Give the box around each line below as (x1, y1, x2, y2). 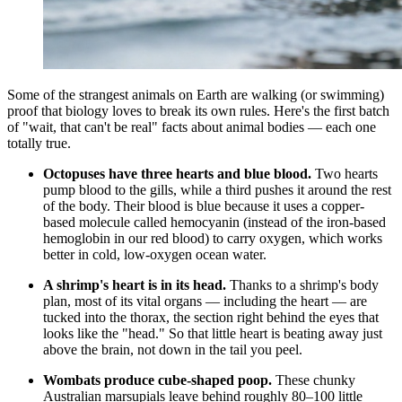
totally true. (7, 135, 71, 152)
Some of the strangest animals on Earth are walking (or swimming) (7, 87, 384, 103)
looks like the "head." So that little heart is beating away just (43, 326, 382, 342)
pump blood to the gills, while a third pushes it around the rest (43, 182, 391, 198)
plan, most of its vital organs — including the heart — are (43, 293, 367, 310)
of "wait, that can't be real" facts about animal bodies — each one (7, 119, 376, 135)
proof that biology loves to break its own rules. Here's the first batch (7, 103, 389, 119)
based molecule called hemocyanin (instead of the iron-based (43, 214, 386, 231)
